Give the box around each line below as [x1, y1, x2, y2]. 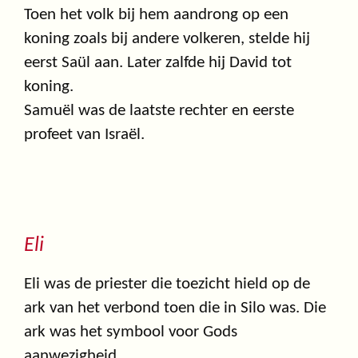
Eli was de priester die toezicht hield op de [24, 275, 310, 292]
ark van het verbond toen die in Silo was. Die [24, 299, 326, 316]
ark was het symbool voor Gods [24, 323, 237, 340]
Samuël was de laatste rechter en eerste [24, 101, 294, 119]
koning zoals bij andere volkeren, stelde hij [24, 30, 310, 47]
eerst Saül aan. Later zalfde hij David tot [24, 54, 292, 71]
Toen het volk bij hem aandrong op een [24, 6, 288, 23]
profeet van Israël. [24, 125, 145, 143]
